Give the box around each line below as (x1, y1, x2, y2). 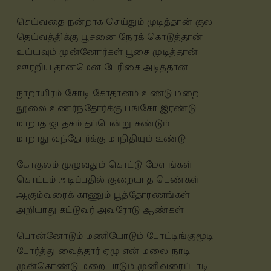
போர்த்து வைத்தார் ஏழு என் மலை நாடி (16, 243, 191, 260)
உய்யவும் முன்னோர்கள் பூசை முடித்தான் (16, 44, 198, 60)
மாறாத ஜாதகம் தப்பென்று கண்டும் (16, 116, 170, 132)
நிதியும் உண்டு (120, 131, 186, 147)
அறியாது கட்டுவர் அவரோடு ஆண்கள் (16, 202, 184, 218)
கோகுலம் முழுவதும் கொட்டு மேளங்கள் (16, 157, 192, 173)
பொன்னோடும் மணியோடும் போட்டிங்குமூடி (16, 228, 214, 244)
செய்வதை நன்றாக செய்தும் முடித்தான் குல (16, 14, 213, 30)
